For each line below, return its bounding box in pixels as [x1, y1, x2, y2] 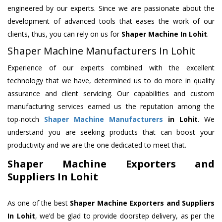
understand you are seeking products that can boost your [7, 127, 215, 137]
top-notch [7, 114, 44, 124]
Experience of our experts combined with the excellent [7, 63, 215, 73]
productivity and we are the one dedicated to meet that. [7, 140, 186, 150]
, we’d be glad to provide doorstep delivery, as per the [35, 211, 215, 221]
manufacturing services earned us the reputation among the [7, 102, 215, 111]
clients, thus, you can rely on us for [7, 29, 121, 39]
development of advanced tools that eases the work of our [7, 16, 215, 26]
